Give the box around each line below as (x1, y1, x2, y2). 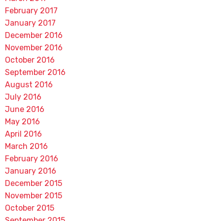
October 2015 (4, 203, 54, 213)
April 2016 (4, 129, 42, 139)
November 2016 (4, 43, 63, 52)
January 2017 (4, 18, 56, 28)
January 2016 (4, 166, 56, 176)
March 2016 (4, 142, 48, 151)
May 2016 (4, 117, 40, 126)
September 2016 (4, 68, 66, 77)
